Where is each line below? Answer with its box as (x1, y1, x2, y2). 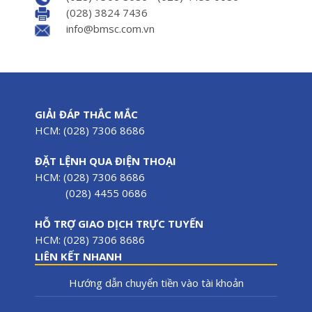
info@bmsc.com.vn (66, 21, 155, 36)
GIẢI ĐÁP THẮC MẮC (35, 107, 138, 121)
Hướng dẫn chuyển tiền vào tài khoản (68, 275, 244, 290)
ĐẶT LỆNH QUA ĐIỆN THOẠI (35, 153, 176, 168)
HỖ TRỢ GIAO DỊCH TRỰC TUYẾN (35, 216, 203, 231)
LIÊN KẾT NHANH (35, 249, 122, 263)
